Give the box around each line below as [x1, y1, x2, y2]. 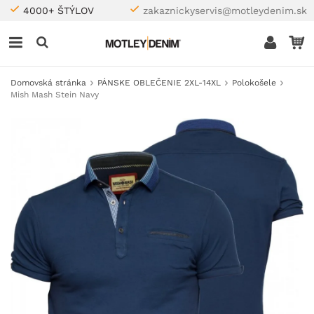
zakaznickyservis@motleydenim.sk [143, 5, 307, 16]
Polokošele [232, 78, 276, 88]
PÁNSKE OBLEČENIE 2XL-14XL [97, 78, 221, 88]
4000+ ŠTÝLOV [23, 5, 94, 16]
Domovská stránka [11, 78, 86, 88]
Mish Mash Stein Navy [11, 90, 99, 100]
